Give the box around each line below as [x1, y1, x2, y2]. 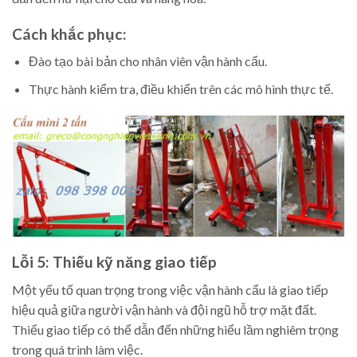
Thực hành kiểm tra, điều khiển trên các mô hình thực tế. [28, 80, 333, 96]
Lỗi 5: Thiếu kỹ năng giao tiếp [12, 253, 217, 272]
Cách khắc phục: [12, 24, 127, 43]
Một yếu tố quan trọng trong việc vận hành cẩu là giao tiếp [12, 281, 328, 297]
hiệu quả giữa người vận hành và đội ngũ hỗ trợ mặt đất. [12, 301, 316, 317]
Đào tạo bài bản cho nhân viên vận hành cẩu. [28, 53, 267, 69]
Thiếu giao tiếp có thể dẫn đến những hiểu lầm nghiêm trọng [12, 321, 339, 337]
